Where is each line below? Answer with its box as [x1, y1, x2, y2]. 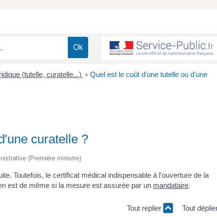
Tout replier [127, 204, 163, 212]
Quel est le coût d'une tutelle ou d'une [90, 70, 207, 79]
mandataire [153, 181, 188, 189]
